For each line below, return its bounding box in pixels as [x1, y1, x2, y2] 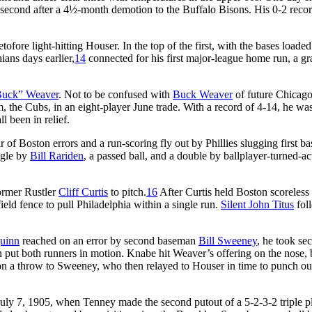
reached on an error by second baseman [19, 234, 198, 247]
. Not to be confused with [58, 88, 173, 100]
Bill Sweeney [198, 234, 257, 247]
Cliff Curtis [58, 185, 108, 198]
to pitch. [108, 185, 146, 198]
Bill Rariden [30, 149, 84, 162]
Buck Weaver [173, 88, 233, 100]
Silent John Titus [221, 198, 294, 210]
